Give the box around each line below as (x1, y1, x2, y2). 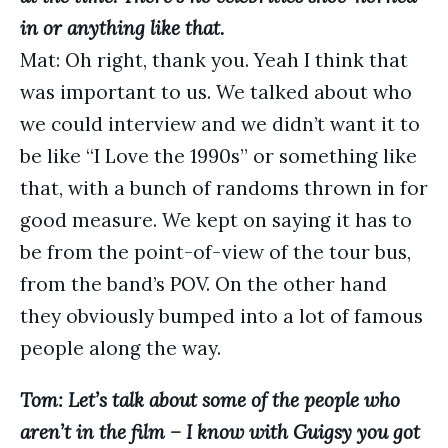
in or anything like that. (20, 16, 224, 40)
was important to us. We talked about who (20, 80, 412, 104)
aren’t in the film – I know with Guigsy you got (20, 420, 420, 444)
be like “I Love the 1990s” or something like (20, 144, 417, 168)
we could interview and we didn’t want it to (20, 112, 420, 136)
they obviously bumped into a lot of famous (20, 304, 423, 328)
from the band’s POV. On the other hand (20, 272, 387, 296)
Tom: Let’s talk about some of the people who (20, 388, 400, 412)
